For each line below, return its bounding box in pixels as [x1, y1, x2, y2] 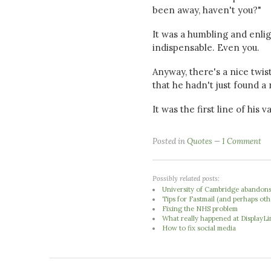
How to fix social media [162, 223, 237, 232]
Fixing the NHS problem [162, 204, 238, 213]
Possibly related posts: [152, 174, 220, 183]
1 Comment [222, 136, 261, 146]
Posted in [152, 136, 187, 146]
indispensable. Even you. [152, 42, 260, 53]
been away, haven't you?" [152, 4, 261, 16]
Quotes [187, 136, 212, 146]
